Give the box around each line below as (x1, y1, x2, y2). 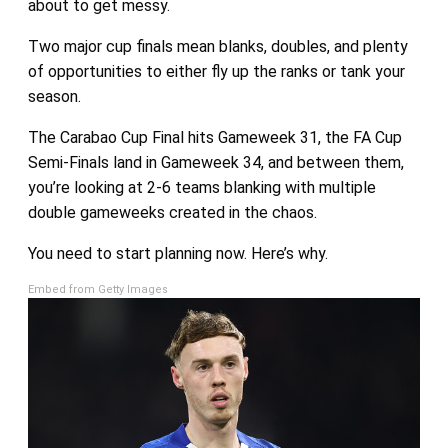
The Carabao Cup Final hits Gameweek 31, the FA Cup (27, 128, 402, 148)
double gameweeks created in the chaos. (27, 203, 317, 223)
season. (27, 87, 81, 107)
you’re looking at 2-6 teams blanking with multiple (27, 178, 376, 198)
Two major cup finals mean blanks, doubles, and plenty (27, 37, 408, 57)
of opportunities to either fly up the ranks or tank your (27, 62, 405, 82)
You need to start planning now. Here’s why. (27, 244, 328, 264)
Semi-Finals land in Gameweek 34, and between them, (27, 153, 404, 173)
